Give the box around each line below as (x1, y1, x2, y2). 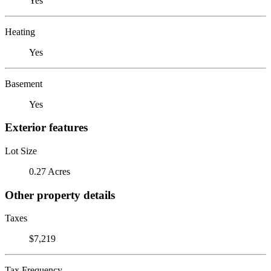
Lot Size (5, 145, 37, 156)
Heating (5, 26, 35, 37)
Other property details (5, 188, 115, 201)
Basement (5, 78, 42, 89)
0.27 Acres (29, 166, 70, 177)
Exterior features (5, 121, 88, 134)
